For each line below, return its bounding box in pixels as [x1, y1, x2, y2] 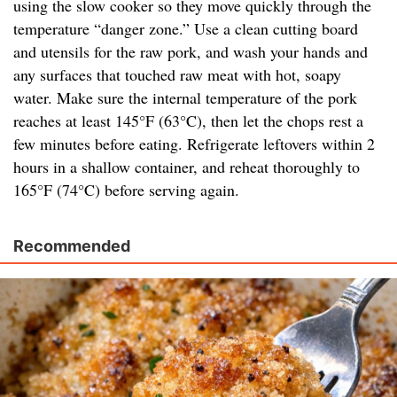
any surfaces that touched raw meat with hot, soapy [13, 64, 341, 86]
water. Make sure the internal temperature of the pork [13, 87, 357, 109]
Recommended [13, 237, 130, 256]
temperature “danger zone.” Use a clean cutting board [13, 18, 358, 40]
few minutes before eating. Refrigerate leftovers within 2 [13, 133, 375, 155]
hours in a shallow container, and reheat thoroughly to [13, 156, 360, 178]
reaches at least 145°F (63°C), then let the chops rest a [13, 110, 363, 132]
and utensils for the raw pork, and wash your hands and [13, 41, 368, 63]
